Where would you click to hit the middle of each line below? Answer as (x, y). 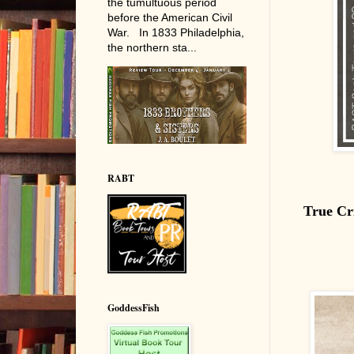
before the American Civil (169, 17)
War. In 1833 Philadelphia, (175, 32)
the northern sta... (152, 47)
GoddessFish (133, 308)
